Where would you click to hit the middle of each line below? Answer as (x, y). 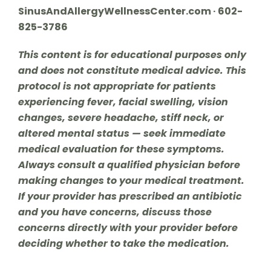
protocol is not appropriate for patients (117, 86)
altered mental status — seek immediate (122, 133)
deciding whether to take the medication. (123, 243)
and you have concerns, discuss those (115, 212)
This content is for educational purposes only (132, 54)
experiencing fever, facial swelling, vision (123, 102)
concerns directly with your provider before (128, 227)
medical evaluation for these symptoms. (121, 149)
